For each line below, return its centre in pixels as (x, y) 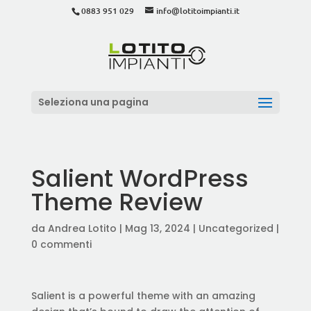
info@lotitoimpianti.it (197, 11)
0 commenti (61, 244)
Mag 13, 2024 (157, 228)
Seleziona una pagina (93, 102)
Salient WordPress (140, 178)
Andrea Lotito (82, 228)
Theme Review (117, 202)
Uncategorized (236, 228)
